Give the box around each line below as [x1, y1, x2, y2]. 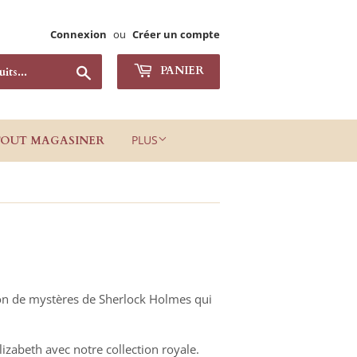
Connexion [50, 27, 107, 41]
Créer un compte [132, 27, 220, 41]
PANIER [157, 63, 204, 78]
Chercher [92, 62, 141, 79]
